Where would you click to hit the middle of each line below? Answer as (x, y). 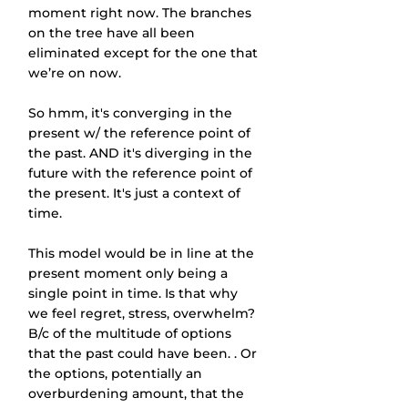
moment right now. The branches (142, 13)
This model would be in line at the (143, 253)
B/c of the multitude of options (132, 333)
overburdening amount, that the (138, 393)
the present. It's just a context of (136, 193)
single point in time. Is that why (135, 293)
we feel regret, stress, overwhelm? (143, 313)
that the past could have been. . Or (144, 353)
